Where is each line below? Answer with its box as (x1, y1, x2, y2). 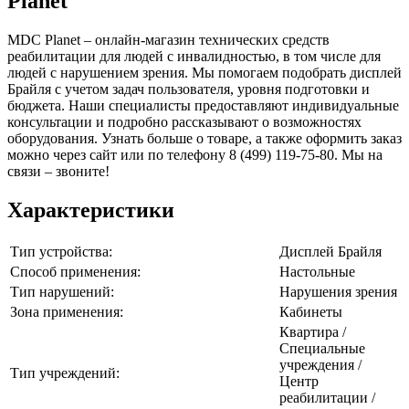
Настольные (279, 263, 355, 279)
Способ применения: (10, 263, 141, 279)
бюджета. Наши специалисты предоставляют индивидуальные (7, 97, 399, 113)
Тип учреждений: (10, 364, 120, 381)
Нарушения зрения (279, 283, 397, 299)
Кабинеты (279, 303, 342, 320)
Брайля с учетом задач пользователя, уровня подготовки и (7, 80, 370, 97)
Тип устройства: (10, 243, 112, 259)
